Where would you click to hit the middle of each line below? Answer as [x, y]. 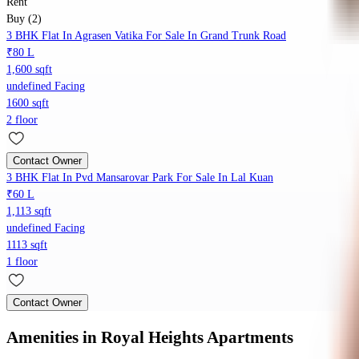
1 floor [22, 262]
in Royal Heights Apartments [188, 337]
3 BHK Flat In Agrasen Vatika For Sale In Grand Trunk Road [146, 36]
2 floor [22, 120]
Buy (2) [24, 19]
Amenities [44, 337]
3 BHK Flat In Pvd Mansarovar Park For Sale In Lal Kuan [140, 178]
